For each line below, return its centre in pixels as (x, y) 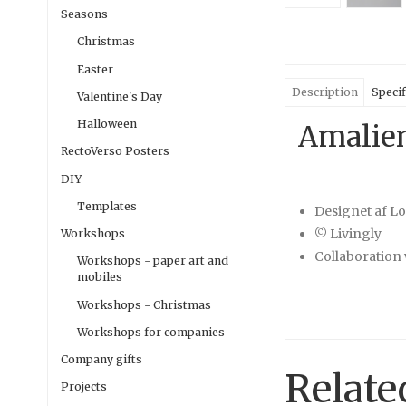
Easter (95, 69)
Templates (106, 206)
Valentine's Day (119, 96)
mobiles (99, 277)
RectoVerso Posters (115, 151)
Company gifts (101, 360)
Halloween (106, 124)
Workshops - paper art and (152, 261)
